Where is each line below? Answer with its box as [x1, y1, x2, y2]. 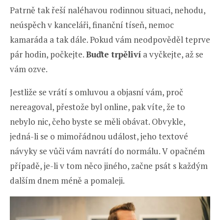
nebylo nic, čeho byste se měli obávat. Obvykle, [10, 116, 185, 128]
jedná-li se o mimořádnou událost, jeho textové [10, 131, 188, 142]
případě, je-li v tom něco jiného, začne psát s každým [10, 160, 208, 172]
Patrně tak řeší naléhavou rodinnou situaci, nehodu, [10, 4, 205, 16]
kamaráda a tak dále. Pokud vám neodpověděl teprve [10, 34, 210, 46]
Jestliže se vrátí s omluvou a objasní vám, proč [10, 86, 183, 98]
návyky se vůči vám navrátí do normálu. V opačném [10, 145, 205, 157]
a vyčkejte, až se [141, 49, 203, 60]
